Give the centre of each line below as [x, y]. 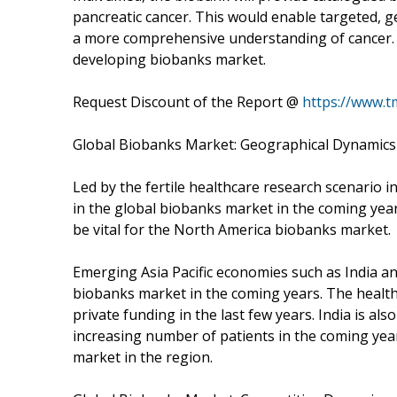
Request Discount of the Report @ [187, 101]
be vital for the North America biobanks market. [232, 229]
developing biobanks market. [169, 59]
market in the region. [143, 357]
